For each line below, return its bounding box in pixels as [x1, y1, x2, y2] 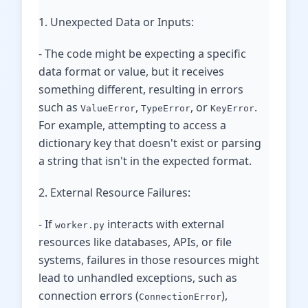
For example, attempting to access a [38, 118, 226, 133]
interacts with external [104, 217, 224, 232]
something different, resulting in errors [38, 82, 243, 97]
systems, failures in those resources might [38, 252, 259, 267]
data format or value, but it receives [38, 64, 224, 79]
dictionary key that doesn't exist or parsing [38, 135, 261, 151]
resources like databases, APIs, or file [38, 234, 232, 250]
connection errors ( [38, 288, 139, 303]
